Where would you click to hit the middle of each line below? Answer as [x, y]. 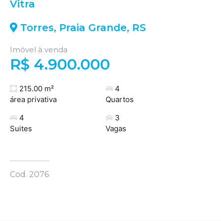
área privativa [33, 99]
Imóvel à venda [39, 50]
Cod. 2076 [29, 174]
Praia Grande [93, 27]
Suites [21, 128]
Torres [37, 27]
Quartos [119, 99]
